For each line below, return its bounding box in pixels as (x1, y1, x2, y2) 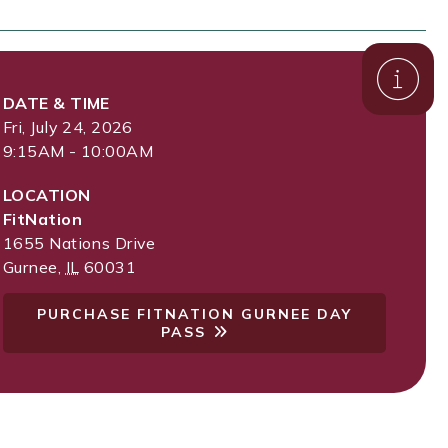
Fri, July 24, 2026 (3, 117, 133, 137)
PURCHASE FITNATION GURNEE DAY (37, 305, 352, 323)
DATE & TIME (3, 93, 110, 113)
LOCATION (3, 185, 91, 205)
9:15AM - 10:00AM (3, 141, 154, 161)
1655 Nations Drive (3, 233, 156, 253)
